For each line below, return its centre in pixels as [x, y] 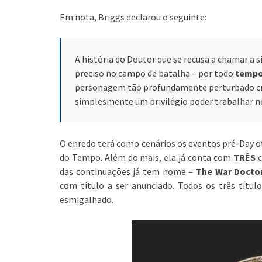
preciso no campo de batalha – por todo [154, 73]
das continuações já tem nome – [128, 171]
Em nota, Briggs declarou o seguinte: [133, 17]
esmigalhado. [87, 199]
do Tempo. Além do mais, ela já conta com [145, 157]
